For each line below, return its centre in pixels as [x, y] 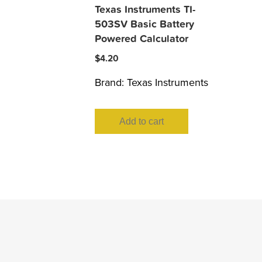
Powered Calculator [142, 39]
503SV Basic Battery [144, 24]
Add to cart [142, 121]
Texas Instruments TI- [145, 9]
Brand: [111, 82]
